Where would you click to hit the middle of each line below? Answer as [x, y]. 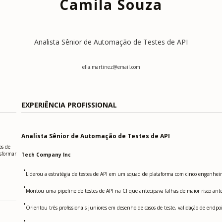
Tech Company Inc [46, 155]
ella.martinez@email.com [111, 67]
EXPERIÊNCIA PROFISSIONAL [69, 105]
